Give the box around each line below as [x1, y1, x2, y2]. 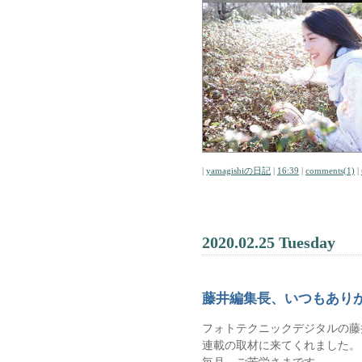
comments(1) [305, 166, 355, 175]
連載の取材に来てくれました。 [202, 339, 360, 351]
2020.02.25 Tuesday [202, 234, 335, 251]
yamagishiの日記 [206, 166, 271, 175]
